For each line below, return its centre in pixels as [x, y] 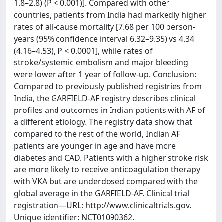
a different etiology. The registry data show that [103, 122]
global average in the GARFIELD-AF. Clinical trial [102, 193]
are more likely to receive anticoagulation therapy [107, 169]
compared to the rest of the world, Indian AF [97, 134]
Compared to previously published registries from [108, 86]
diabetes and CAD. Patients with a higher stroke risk [111, 158]
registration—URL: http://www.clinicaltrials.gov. [103, 205]
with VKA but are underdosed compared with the [106, 181]
